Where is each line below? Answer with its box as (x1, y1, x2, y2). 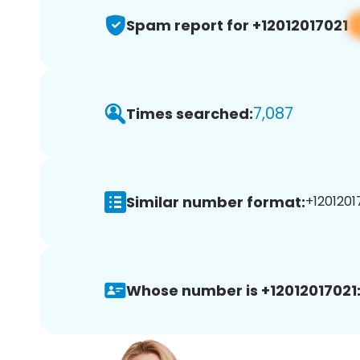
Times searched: (126, 103, 253, 124)
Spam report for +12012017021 (126, 14, 348, 35)
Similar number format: (126, 191, 305, 212)
